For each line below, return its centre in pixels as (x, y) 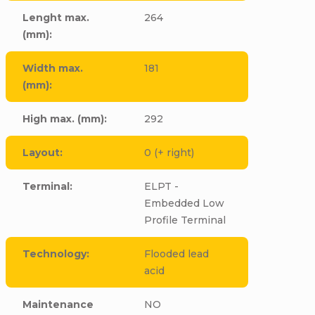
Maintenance (58, 304)
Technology (55, 254)
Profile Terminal (185, 220)
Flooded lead (176, 254)
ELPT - (161, 186)
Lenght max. (56, 18)
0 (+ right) (169, 153)
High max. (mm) (64, 119)
